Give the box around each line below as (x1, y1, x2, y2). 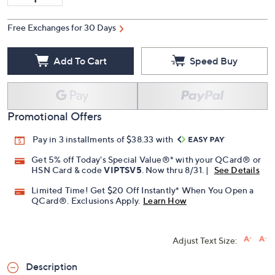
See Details (214, 165, 260, 176)
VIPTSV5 (104, 165, 142, 176)
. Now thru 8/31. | (141, 165, 211, 176)
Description (26, 260, 77, 273)
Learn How (143, 195, 187, 206)
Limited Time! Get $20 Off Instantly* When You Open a (31, 185, 254, 196)
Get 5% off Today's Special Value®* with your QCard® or (31, 154, 261, 165)
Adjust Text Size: (172, 235, 237, 246)
